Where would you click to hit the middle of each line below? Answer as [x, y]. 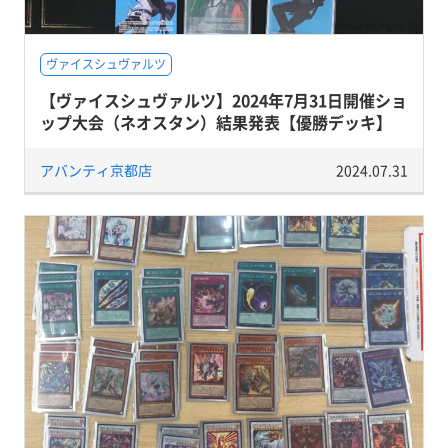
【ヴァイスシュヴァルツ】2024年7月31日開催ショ [223, 100]
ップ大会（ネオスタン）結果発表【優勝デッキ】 [215, 122]
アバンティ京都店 [95, 170]
